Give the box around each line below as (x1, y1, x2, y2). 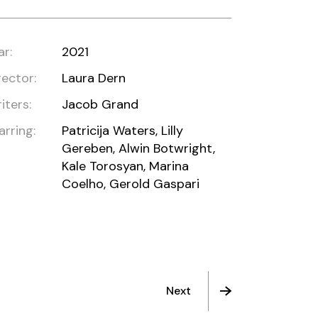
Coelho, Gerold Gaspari (62, 175, 200, 192)
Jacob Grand (62, 96, 139, 113)
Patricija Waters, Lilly (62, 122, 184, 139)
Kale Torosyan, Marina (62, 158, 190, 175)
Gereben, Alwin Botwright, (62, 140, 216, 157)
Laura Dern (62, 70, 126, 87)
